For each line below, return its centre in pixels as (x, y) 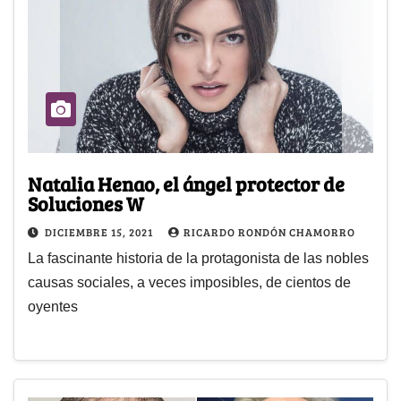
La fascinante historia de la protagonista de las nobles (198, 259)
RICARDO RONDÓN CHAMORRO (269, 232)
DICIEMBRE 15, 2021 (100, 232)
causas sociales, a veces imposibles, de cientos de (189, 283)
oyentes (53, 307)
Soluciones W (85, 204)
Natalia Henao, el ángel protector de (186, 184)
